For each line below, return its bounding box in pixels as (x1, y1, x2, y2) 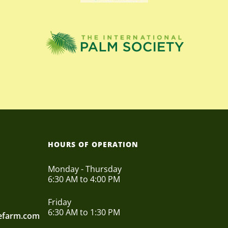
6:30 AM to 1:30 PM (47, 206, 120, 218)
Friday (47, 196, 71, 208)
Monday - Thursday (47, 163, 122, 175)
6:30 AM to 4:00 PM (47, 173, 120, 185)
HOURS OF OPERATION (47, 139, 138, 149)
